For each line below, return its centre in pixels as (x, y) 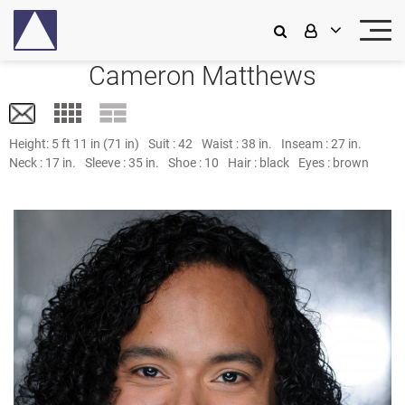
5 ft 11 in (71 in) (95, 144)
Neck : (27, 163)
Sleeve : (107, 163)
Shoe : (186, 163)
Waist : (221, 144)
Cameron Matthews (202, 76)
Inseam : (306, 144)
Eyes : (316, 163)
